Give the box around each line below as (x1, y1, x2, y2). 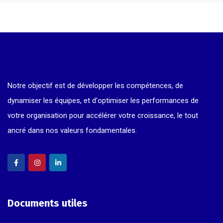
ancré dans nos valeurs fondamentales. (7, 126, 137, 135)
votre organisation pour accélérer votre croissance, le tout (7, 111, 198, 120)
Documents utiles (7, 197, 88, 210)
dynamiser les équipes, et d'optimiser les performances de (7, 96, 199, 106)
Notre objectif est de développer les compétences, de (7, 81, 183, 91)
